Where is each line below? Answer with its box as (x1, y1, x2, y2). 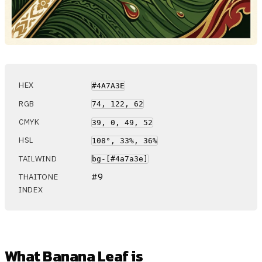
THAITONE (19, 172, 58, 182)
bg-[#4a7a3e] (92, 154, 148, 164)
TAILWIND (19, 153, 57, 164)
